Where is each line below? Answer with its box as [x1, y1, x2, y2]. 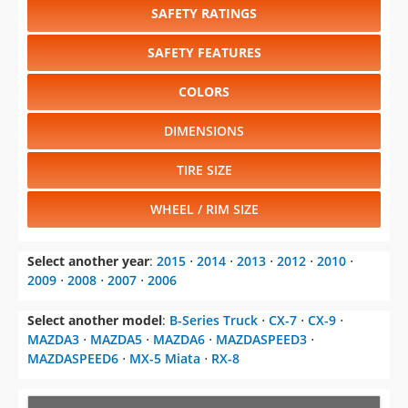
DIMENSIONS [164, 49, 244, 67]
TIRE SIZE [176, 88, 232, 107]
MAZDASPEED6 [27, 277, 118, 295]
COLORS [178, 10, 229, 28]
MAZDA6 [153, 258, 205, 276]
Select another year [27, 179, 149, 198]
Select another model [27, 239, 162, 257]
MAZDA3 [27, 258, 79, 276]
